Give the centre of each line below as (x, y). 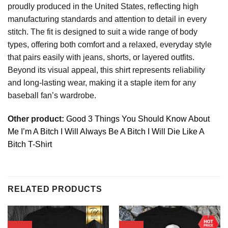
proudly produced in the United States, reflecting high (103, 6)
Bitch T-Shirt (30, 144)
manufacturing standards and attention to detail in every (107, 19)
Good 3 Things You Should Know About (138, 119)
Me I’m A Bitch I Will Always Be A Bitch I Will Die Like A (106, 131)
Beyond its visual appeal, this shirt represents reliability (106, 70)
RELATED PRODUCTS (55, 189)
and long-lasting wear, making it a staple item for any (102, 82)
